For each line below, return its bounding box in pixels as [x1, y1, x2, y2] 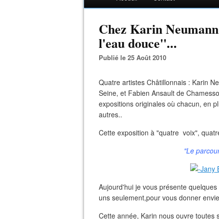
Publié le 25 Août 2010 [103, 53, 166, 62]
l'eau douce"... [99, 34, 177, 52]
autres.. [99, 109, 122, 119]
